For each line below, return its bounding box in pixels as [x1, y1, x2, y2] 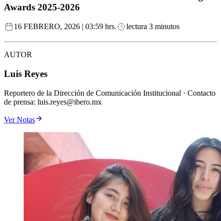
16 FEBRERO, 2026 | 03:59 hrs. [14, 22, 116, 31]
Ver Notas [4, 115, 35, 124]
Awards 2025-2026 [4, 1, 80, 12]
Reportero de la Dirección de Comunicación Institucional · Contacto [4, 88, 216, 97]
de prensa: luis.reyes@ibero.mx [4, 97, 102, 106]
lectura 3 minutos [126, 22, 180, 31]
